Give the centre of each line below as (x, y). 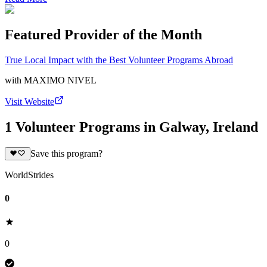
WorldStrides (29, 175)
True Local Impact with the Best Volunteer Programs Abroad (119, 60)
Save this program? (66, 154)
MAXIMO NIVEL (60, 80)
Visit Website (30, 101)
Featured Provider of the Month (103, 35)
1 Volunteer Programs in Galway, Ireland (131, 127)
